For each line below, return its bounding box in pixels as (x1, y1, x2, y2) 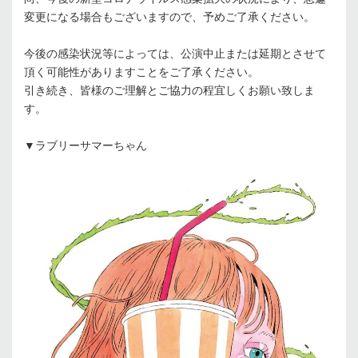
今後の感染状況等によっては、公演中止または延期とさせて (24, 47, 326, 61)
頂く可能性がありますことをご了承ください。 (24, 66, 259, 79)
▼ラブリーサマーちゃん (24, 139, 147, 153)
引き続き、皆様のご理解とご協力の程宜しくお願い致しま (24, 84, 315, 97)
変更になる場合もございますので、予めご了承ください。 (24, 10, 315, 24)
